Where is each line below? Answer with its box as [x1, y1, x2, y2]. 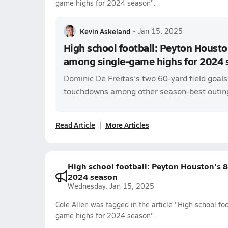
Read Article [55, 120, 95, 130]
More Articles [105, 120, 149, 130]
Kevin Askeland [79, 26, 130, 36]
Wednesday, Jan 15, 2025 [67, 181, 154, 191]
